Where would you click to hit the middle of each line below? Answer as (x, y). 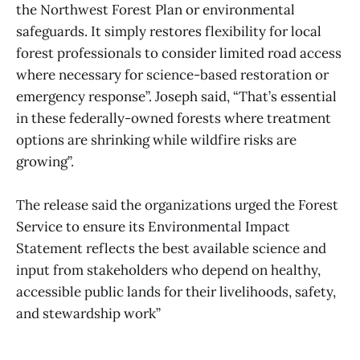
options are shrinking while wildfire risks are (156, 140)
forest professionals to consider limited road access (179, 53)
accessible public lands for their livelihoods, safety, (176, 292)
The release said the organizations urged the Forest (177, 205)
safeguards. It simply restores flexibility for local (169, 32)
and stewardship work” (88, 314)
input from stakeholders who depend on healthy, (168, 270)
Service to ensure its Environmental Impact (153, 227)
